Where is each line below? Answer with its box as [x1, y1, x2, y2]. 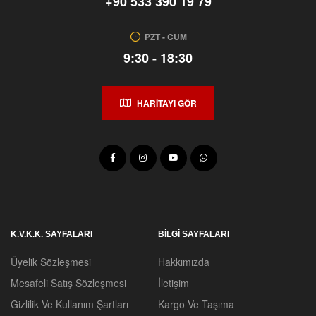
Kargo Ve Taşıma [158, 297, 234, 312]
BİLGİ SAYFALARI [158, 229, 229, 240]
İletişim [158, 276, 189, 291]
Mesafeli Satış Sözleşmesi [11, 276, 126, 291]
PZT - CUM [145, 30, 188, 44]
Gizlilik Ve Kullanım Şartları [11, 297, 128, 312]
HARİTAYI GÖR [136, 97, 197, 110]
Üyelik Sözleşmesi [11, 255, 91, 269]
